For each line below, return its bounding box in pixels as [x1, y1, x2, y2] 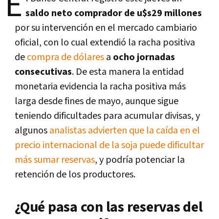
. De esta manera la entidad [72, 65, 184, 78]
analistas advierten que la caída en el [49, 124, 200, 137]
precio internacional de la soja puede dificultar [15, 138, 204, 152]
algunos [15, 124, 49, 137]
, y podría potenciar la [95, 153, 185, 166]
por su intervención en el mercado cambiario [15, 21, 197, 34]
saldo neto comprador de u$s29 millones [25, 6, 202, 20]
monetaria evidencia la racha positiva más [15, 80, 186, 93]
